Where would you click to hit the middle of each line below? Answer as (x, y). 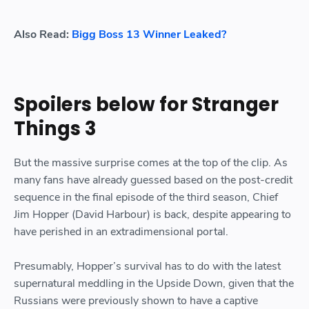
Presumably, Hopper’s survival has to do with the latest (147, 267)
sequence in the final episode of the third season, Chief (146, 198)
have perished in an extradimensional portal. (121, 232)
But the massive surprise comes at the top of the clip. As (151, 163)
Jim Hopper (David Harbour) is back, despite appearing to (152, 215)
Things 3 (55, 129)
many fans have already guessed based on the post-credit (153, 180)
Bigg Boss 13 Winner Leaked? (149, 34)
